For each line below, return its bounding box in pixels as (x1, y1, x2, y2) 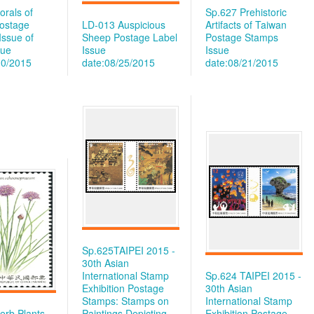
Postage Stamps (205, 30, 278, 44)
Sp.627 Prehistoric (205, 5, 287, 19)
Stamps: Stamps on (82, 294, 169, 308)
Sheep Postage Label (82, 30, 177, 44)
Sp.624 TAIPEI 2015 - (205, 268, 301, 282)
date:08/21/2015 (205, 55, 278, 69)
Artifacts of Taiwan (205, 18, 287, 32)
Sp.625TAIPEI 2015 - (82, 243, 175, 257)
